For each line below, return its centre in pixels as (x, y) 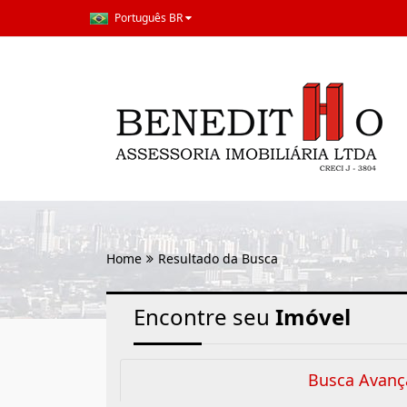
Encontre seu (204, 317)
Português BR (149, 18)
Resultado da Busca (218, 258)
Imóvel (313, 317)
